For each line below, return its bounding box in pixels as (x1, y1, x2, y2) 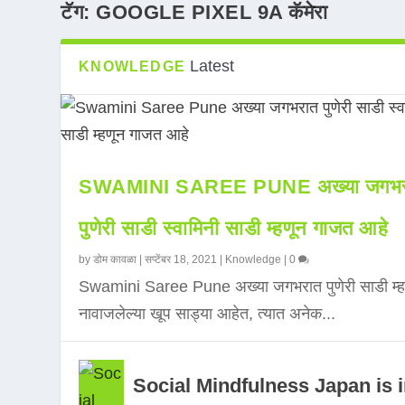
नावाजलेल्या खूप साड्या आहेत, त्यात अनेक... (79, 305, 336, 324)
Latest (190, 57, 235, 76)
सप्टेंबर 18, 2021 (145, 253, 218, 267)
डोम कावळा (93, 253, 137, 267)
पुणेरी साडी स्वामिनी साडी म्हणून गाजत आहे (79, 217, 389, 240)
